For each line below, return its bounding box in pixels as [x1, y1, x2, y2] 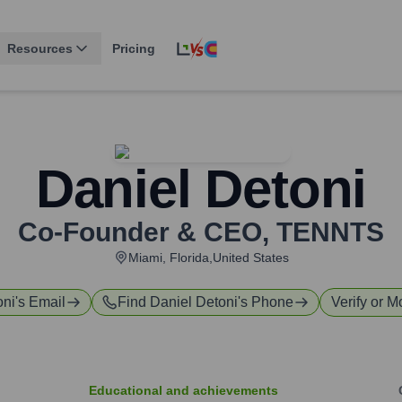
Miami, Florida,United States [127, 250, 289, 266]
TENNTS [276, 217, 384, 248]
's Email [15, 294, 66, 310]
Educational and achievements [89, 383, 278, 398]
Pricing [112, 41, 155, 57]
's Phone [238, 294, 293, 310]
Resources [7, 41, 73, 57]
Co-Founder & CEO [18, 217, 262, 248]
